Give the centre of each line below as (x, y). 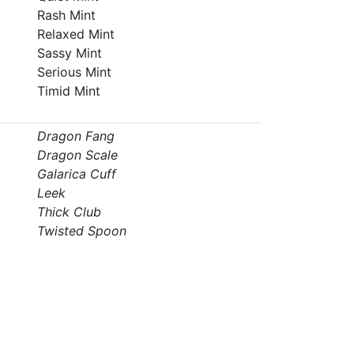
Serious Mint (74, 72)
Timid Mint (68, 91)
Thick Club (69, 212)
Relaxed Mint (75, 34)
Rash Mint (66, 15)
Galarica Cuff (76, 174)
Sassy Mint (69, 53)
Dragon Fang (75, 136)
